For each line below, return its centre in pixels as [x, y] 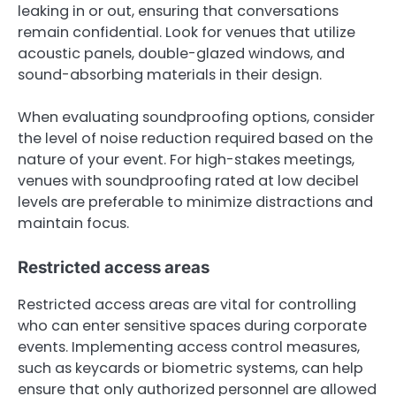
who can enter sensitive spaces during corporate [192, 326]
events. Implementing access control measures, [189, 347]
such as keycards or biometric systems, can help [190, 369]
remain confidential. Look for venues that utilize [187, 33]
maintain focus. [73, 224]
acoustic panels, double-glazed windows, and [181, 54]
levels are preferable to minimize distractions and [195, 202]
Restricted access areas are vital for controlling [187, 305]
